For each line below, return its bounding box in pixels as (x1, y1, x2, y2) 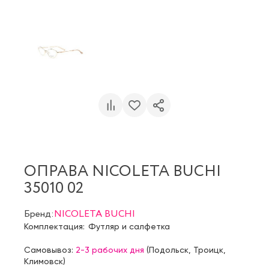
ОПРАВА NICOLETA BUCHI (24, 160, 221, 184)
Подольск (149, 244, 189, 255)
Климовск (24, 256, 63, 266)
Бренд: (24, 207, 54, 221)
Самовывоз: (24, 244, 76, 255)
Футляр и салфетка (88, 221, 170, 231)
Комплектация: (24, 221, 85, 231)
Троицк (193, 244, 223, 255)
